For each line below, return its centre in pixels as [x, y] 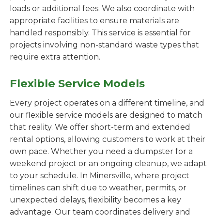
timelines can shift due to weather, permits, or [98, 188]
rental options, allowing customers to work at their [108, 139]
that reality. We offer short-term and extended [100, 127]
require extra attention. [55, 57]
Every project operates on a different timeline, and [107, 103]
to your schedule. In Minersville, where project [100, 176]
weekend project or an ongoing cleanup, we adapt [108, 163]
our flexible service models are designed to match [106, 115]
